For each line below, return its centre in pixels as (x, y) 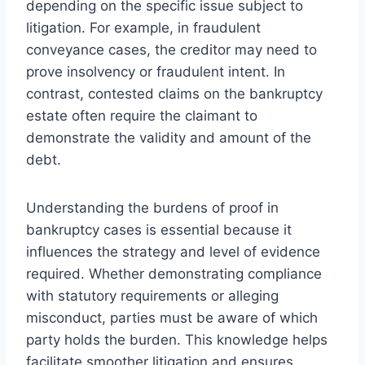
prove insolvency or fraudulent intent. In (156, 71)
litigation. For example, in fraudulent (143, 27)
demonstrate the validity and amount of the (169, 137)
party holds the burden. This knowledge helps (177, 339)
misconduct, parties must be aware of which (172, 317)
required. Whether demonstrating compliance (174, 273)
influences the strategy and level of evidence (173, 251)
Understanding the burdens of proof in (152, 207)
